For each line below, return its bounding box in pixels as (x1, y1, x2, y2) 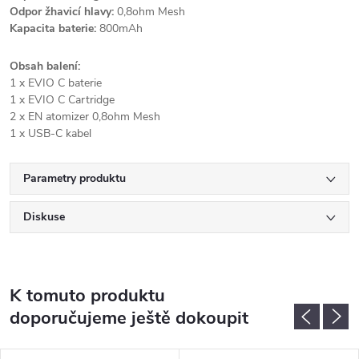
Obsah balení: (10, 58, 80, 74)
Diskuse (23, 209, 65, 224)
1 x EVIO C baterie (10, 75, 102, 91)
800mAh (96, 21, 143, 36)
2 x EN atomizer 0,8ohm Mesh (10, 109, 160, 124)
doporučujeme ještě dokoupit (10, 306, 248, 330)
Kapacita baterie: (10, 21, 96, 36)
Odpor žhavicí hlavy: (10, 4, 114, 19)
